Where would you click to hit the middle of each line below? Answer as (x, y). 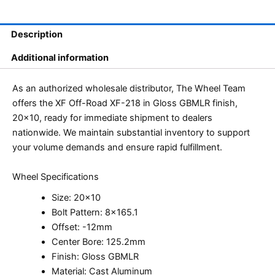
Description (37, 35)
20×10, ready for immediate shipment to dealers (112, 118)
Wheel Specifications (56, 176)
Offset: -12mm (82, 227)
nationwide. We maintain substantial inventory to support (131, 133)
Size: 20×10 (76, 198)
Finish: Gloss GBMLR (95, 257)
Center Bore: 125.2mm (98, 242)
